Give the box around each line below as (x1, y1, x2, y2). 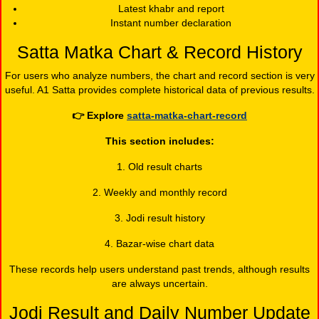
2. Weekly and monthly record (92, 186, 227, 198)
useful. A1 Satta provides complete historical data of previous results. (4, 83, 315, 95)
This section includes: (105, 135, 214, 147)
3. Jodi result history (114, 211, 205, 224)
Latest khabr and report (117, 2, 224, 14)
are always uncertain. (111, 277, 208, 289)
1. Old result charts (117, 160, 202, 172)
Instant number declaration (110, 16, 231, 28)
